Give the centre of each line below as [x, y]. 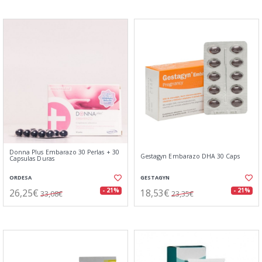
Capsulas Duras [32, 158]
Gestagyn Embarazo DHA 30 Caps [190, 156]
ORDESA [20, 177]
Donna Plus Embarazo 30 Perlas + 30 [64, 152]
